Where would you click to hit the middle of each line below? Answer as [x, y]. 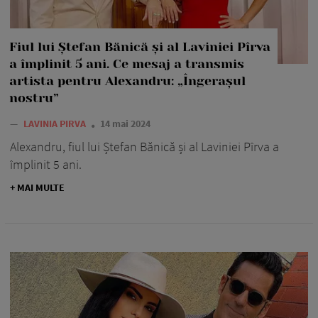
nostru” [34, 98]
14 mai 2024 [125, 123]
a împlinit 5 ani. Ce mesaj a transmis [127, 64]
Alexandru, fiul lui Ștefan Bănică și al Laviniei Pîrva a [144, 146]
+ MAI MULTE [37, 187]
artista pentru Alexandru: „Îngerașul [127, 81]
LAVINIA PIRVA [56, 123]
